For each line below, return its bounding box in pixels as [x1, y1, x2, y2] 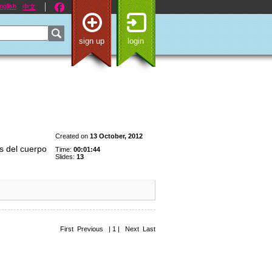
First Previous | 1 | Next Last [60, 225, 155, 233]
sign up [79, 36, 104, 46]
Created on [55, 132, 90, 140]
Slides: [55, 153, 76, 160]
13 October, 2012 [90, 132, 143, 140]
